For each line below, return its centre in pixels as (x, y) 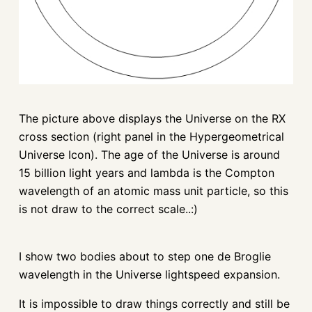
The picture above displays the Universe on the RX (152, 118)
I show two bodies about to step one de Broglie (145, 256)
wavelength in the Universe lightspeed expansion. (149, 274)
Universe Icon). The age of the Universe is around (149, 154)
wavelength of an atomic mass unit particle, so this (153, 190)
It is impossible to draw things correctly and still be (154, 303)
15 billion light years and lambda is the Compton (146, 172)
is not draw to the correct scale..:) (108, 209)
